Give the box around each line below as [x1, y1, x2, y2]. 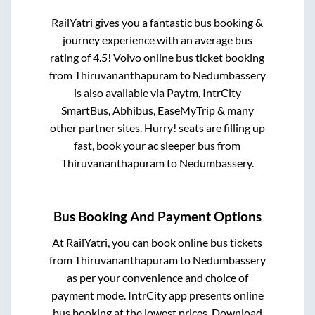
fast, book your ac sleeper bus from [74, 139, 241, 153]
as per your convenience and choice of [66, 270, 248, 284]
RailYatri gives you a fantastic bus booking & [51, 15, 264, 30]
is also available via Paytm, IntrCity [73, 86, 241, 100]
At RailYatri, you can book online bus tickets [52, 235, 263, 249]
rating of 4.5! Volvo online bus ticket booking [50, 51, 265, 65]
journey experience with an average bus [62, 33, 252, 47]
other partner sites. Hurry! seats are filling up [49, 121, 265, 135]
